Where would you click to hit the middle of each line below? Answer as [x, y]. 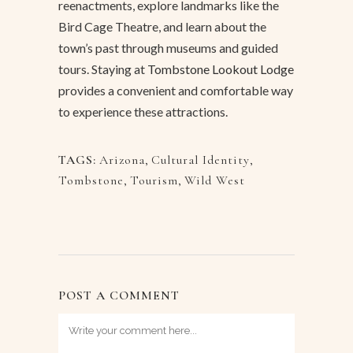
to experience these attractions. [143, 112]
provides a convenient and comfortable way [176, 91]
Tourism [154, 181]
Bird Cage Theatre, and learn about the [162, 27]
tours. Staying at [103, 69]
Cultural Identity [201, 160]
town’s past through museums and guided [168, 48]
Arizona [122, 160]
